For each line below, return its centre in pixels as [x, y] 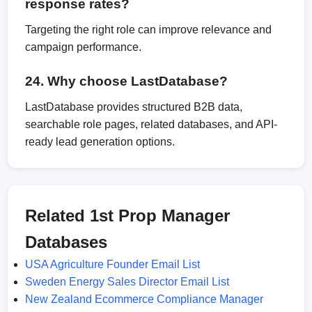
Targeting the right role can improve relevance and [149, 30]
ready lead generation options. [100, 142]
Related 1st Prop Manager [128, 216]
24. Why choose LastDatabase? [127, 81]
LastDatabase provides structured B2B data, [134, 107]
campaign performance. [84, 47]
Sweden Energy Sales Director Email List [127, 282]
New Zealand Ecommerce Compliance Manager [145, 299]
